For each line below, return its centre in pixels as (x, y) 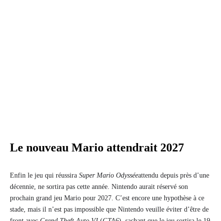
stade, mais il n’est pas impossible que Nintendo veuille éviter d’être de (109, 210)
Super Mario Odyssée (109, 176)
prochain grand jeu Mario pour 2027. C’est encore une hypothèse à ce (107, 198)
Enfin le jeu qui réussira (44, 176)
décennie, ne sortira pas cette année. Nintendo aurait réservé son (99, 187)
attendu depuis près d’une (174, 176)
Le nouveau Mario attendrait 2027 (97, 148)
